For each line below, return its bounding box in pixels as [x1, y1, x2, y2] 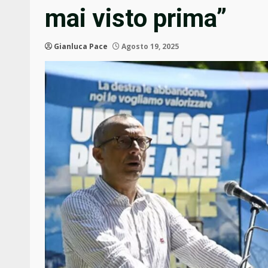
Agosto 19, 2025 [120, 41, 179, 52]
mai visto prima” [45, 4, 227, 33]
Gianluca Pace [54, 41, 108, 52]
